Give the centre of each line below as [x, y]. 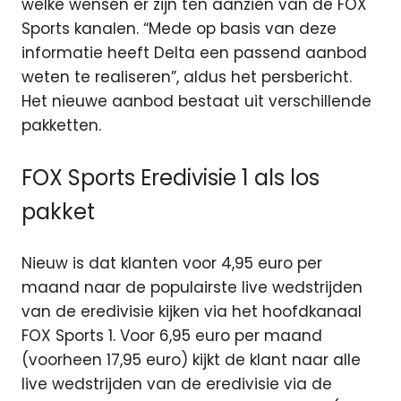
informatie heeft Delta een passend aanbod [194, 53]
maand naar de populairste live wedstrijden [192, 288]
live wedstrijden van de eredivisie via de [177, 384]
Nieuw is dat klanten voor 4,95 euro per [172, 264]
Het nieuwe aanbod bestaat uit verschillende [196, 102]
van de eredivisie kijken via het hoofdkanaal [192, 312]
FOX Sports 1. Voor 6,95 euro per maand [172, 336]
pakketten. [61, 126]
